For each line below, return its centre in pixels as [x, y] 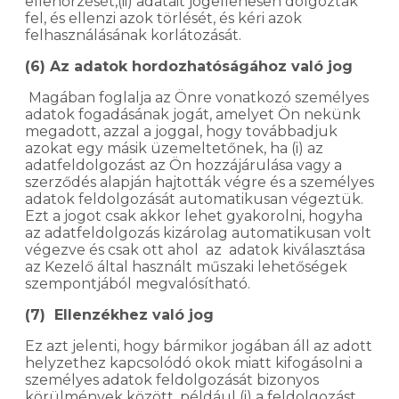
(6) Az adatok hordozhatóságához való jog [189, 66]
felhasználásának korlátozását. [135, 35]
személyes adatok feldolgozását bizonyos [172, 379]
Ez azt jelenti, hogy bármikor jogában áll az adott [199, 346]
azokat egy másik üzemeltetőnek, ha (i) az [174, 148]
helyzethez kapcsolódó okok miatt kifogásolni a [194, 362]
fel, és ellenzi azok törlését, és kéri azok [163, 18]
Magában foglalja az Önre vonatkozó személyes [197, 97]
